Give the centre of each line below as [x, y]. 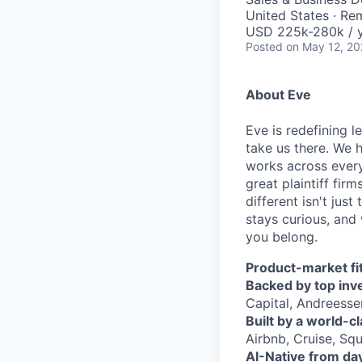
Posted [264, 46]
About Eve [278, 95]
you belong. [282, 237]
